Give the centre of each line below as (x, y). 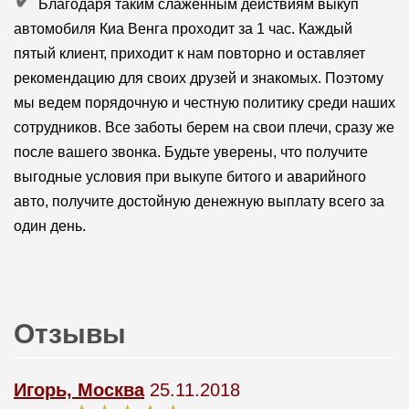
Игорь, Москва (79, 390)
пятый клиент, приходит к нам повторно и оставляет (189, 53)
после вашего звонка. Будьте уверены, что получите (190, 152)
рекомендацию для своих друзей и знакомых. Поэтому (198, 78)
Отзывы (69, 334)
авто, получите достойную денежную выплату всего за (199, 201)
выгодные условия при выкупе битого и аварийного (189, 176)
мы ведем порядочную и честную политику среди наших (204, 102)
